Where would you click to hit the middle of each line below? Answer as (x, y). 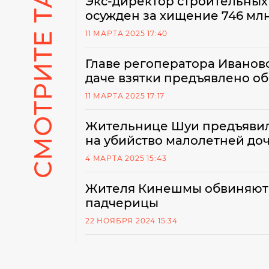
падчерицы (122, 203)
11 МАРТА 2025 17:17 (125, 96)
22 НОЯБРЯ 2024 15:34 (131, 221)
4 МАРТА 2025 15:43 (126, 158)
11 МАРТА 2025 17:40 (127, 33)
